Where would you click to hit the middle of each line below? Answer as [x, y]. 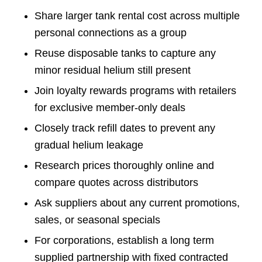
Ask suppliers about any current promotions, [137, 203]
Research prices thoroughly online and [124, 165]
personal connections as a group [110, 32]
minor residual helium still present [112, 70]
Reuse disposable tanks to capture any [125, 53]
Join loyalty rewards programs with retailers [135, 90]
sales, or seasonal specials [97, 220]
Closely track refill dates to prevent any [125, 128]
